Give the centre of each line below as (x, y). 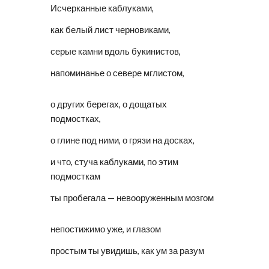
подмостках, (76, 119)
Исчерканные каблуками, (102, 8)
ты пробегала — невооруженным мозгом (132, 198)
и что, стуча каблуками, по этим (115, 162)
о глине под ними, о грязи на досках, (123, 140)
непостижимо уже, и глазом (106, 229)
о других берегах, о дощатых (109, 104)
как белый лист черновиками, (111, 30)
